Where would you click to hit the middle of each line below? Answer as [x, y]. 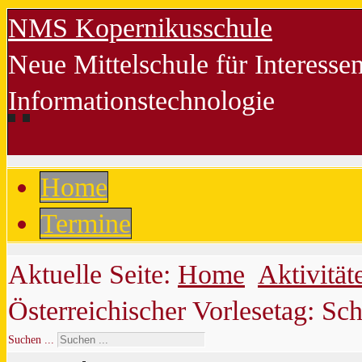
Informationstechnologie [141, 101]
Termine [86, 223]
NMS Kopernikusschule [140, 28]
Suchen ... [31, 340]
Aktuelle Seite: [93, 274]
